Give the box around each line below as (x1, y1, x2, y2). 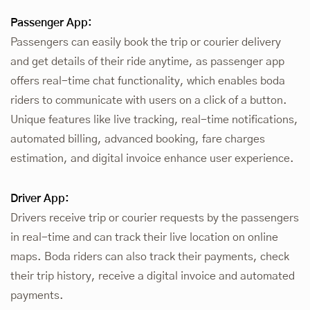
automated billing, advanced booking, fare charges (10, 134, 265, 145)
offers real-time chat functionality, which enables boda (10, 75, 285, 87)
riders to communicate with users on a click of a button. (10, 95, 287, 107)
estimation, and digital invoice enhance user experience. (10, 153, 294, 165)
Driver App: (10, 193, 69, 205)
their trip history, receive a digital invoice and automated (10, 271, 295, 282)
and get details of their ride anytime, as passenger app (10, 56, 284, 68)
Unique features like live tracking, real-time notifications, (10, 114, 298, 126)
